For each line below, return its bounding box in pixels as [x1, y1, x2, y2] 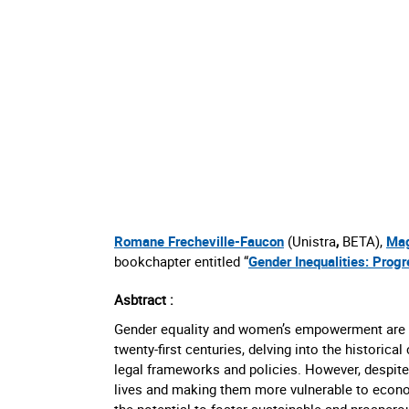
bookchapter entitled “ [114, 251, 248, 270]
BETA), [339, 231, 386, 250]
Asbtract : [114, 289, 173, 309]
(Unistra [284, 231, 336, 250]
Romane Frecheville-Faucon [114, 231, 284, 250]
